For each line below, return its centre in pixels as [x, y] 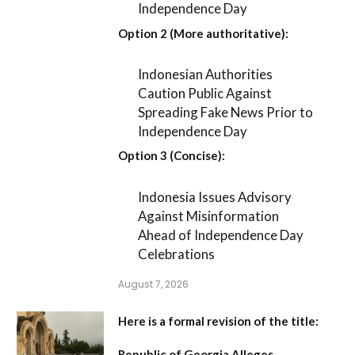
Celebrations [177, 254]
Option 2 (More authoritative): [203, 33]
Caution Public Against [205, 93]
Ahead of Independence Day [221, 235]
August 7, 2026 [153, 284]
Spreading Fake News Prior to [226, 112]
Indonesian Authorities [206, 74]
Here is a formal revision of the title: [218, 321]
